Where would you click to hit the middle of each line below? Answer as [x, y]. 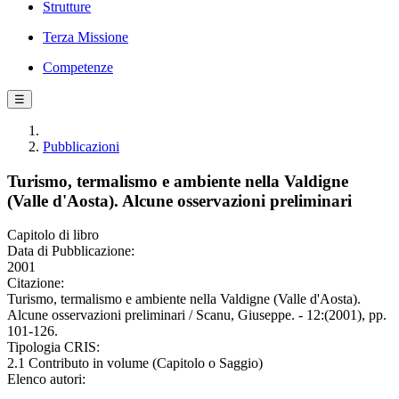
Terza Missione [85, 37]
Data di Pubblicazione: [71, 251]
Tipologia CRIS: [53, 347]
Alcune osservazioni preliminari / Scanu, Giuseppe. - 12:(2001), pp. [197, 315]
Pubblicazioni [81, 147]
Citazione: [36, 283]
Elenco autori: [46, 379]
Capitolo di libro [53, 235]
